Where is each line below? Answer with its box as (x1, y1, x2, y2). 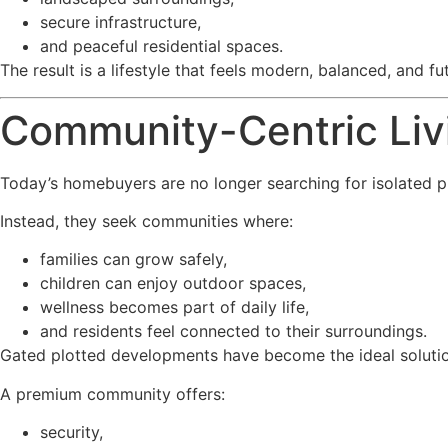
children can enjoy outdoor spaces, (40, 273, 306, 294)
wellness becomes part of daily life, (40, 297, 309, 318)
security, (40, 422, 103, 443)
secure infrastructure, (40, 12, 201, 33)
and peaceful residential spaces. (40, 36, 283, 57)
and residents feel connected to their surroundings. (40, 321, 427, 342)
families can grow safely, (40, 249, 227, 270)
